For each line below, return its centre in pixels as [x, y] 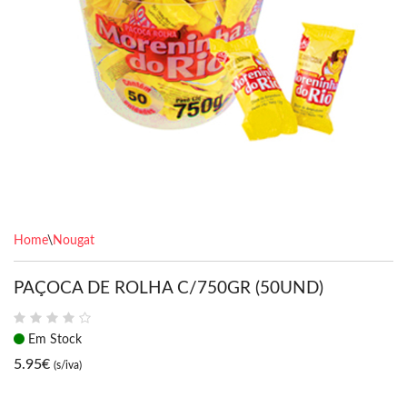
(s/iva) [68, 365]
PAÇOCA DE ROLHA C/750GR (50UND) [169, 288]
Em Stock [53, 340]
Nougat [74, 241]
